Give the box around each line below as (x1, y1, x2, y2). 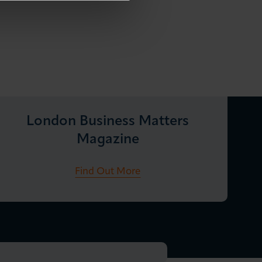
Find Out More (75, 167, 141, 177)
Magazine (76, 133, 139, 147)
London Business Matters (26, 115, 189, 129)
